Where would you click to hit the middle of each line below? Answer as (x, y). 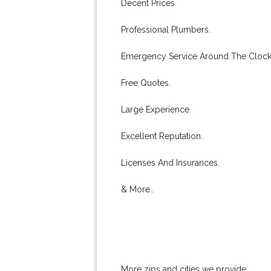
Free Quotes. (146, 83)
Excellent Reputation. (162, 136)
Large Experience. (156, 109)
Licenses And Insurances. (170, 163)
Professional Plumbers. (166, 30)
